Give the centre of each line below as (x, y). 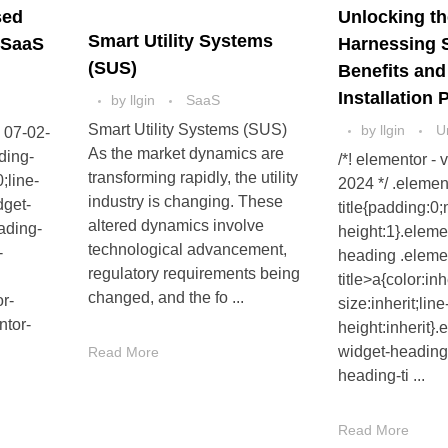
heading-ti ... (381, 376)
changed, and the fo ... (165, 298)
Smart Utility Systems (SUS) (187, 130)
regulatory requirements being (193, 274)
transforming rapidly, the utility (192, 178)
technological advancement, (187, 250)
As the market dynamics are (185, 154)
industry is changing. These (185, 202)
